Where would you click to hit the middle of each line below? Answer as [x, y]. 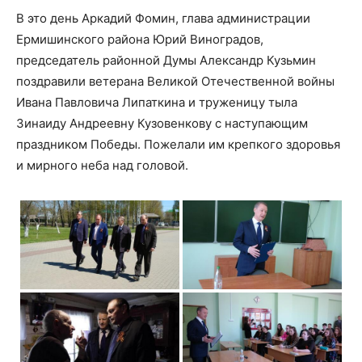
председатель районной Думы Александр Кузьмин [166, 60]
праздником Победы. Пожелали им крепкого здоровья [178, 144]
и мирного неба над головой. [102, 165]
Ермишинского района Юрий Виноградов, [140, 39]
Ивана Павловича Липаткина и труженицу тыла [157, 102]
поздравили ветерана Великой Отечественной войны [175, 81]
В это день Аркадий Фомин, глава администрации [163, 18]
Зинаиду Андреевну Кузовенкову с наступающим [162, 123]
